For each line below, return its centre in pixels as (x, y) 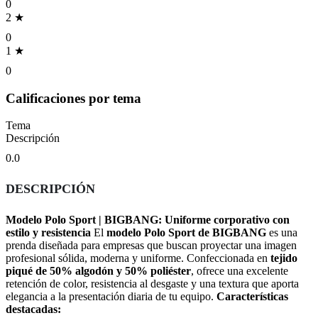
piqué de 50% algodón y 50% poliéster (98, 271)
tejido (284, 258)
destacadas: (33, 309)
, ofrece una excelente (240, 271)
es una (282, 233)
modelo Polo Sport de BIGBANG (186, 233)
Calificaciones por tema (73, 98)
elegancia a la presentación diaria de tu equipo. (111, 297)
